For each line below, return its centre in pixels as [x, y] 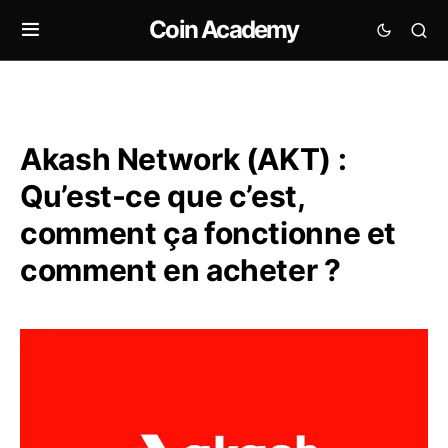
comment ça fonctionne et [208, 233]
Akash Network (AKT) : [183, 159]
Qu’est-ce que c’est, [162, 196]
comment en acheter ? [180, 270]
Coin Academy [224, 29]
